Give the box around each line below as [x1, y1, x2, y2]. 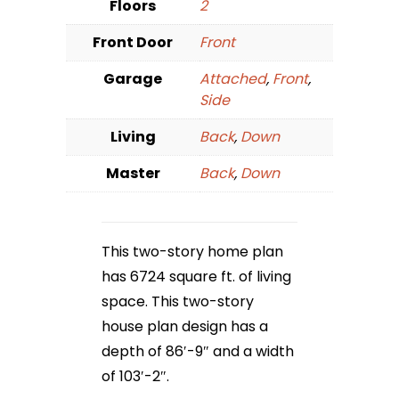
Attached [199, 69, 266, 90]
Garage [103, 69, 162, 90]
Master [105, 163, 160, 184]
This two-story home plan [102, 241, 283, 263]
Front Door [93, 32, 173, 53]
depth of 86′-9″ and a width [102, 341, 294, 362]
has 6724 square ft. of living [102, 266, 291, 288]
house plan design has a [102, 316, 268, 338]
